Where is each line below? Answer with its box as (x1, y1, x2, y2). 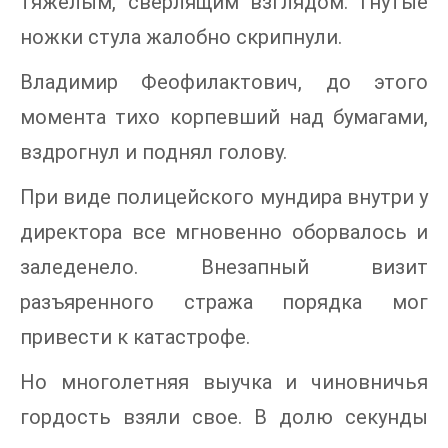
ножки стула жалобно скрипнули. (20, 24, 342, 49)
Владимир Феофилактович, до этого (20, 69, 428, 94)
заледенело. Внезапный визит (20, 254, 428, 279)
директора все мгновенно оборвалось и (20, 219, 428, 244)
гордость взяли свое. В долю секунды (20, 404, 428, 429)
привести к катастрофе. (20, 324, 250, 349)
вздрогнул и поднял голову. (20, 139, 287, 164)
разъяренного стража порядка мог (20, 289, 428, 314)
